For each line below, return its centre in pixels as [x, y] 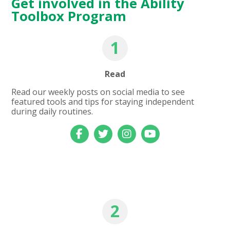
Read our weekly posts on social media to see [98, 92]
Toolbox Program [69, 16]
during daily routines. [52, 111]
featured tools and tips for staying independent [103, 101]
